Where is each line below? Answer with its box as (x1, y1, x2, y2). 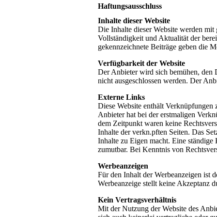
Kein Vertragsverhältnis (98, 195, 176, 204)
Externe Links (98, 93, 145, 101)
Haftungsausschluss (98, 2, 162, 11)
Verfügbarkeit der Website (98, 59, 185, 67)
